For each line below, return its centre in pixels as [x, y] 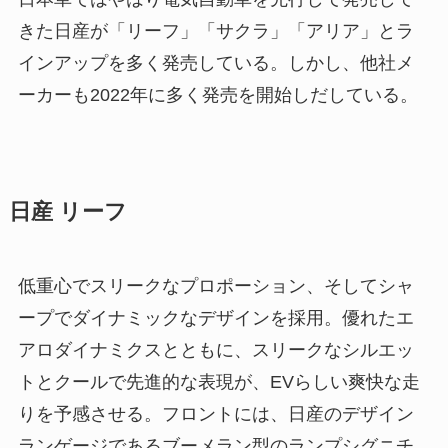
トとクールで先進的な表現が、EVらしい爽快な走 [218, 381]
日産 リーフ [67, 211]
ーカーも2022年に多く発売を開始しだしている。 [217, 94]
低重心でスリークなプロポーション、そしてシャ [215, 285]
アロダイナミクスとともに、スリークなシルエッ [215, 349]
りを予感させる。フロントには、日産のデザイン [215, 413]
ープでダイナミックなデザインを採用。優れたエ [215, 317]
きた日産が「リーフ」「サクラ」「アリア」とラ [215, 30]
